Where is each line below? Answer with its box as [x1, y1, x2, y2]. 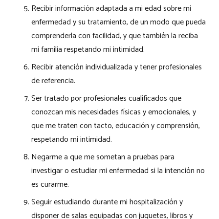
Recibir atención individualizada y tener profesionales [31, 60, 202, 74]
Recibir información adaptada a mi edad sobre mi [31, 1, 191, 15]
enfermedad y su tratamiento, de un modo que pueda [31, 15, 206, 29]
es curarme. [31, 177, 69, 191]
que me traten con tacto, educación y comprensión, [31, 119, 200, 132]
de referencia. [31, 74, 75, 88]
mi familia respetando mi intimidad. [31, 43, 145, 56]
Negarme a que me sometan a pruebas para [31, 150, 175, 164]
